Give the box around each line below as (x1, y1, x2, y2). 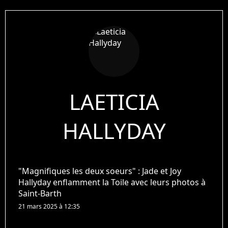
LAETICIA (69, 87, 159, 116)
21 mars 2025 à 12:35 (18, 202, 80, 211)
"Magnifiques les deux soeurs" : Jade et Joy (18, 165, 181, 177)
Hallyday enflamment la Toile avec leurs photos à (18, 176, 206, 188)
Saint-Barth (18, 187, 62, 199)
